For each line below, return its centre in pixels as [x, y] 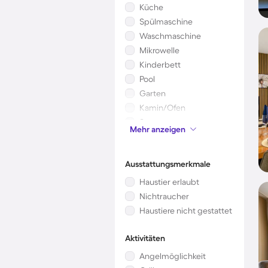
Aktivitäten [145, 238]
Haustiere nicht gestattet [186, 211]
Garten [153, 93]
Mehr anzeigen [158, 129]
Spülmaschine [166, 22]
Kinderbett [160, 65]
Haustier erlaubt [169, 182]
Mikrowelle [159, 50]
